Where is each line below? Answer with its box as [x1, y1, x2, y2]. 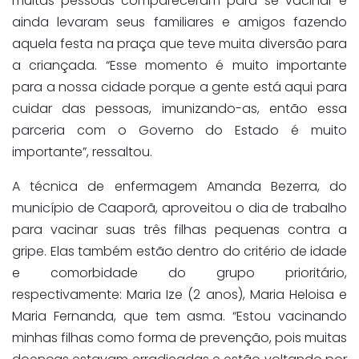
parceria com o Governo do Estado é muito [12, 121, 347, 140]
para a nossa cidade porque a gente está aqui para [12, 78, 347, 97]
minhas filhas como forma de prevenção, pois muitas [12, 329, 347, 348]
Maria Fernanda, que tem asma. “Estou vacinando [12, 307, 347, 326]
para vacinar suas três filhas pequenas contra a [12, 220, 347, 240]
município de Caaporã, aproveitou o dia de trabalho [12, 199, 347, 218]
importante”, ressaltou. [12, 143, 152, 162]
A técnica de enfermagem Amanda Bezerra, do [12, 177, 347, 196]
